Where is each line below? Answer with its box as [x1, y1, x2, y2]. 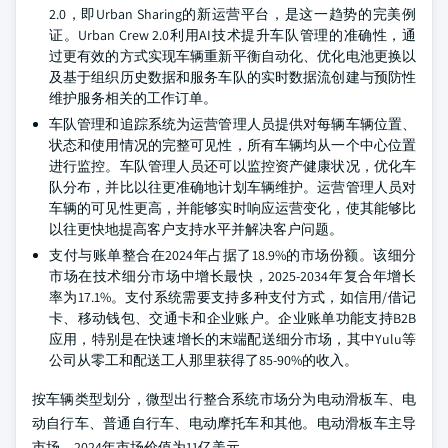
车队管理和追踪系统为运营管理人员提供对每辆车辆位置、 [49, 115, 416, 133]
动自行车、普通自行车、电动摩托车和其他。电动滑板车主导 [32, 414, 416, 432]
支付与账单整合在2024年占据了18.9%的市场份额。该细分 [49, 246, 416, 264]
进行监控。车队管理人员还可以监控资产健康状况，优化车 [49, 157, 416, 175]
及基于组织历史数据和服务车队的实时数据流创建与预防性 [49, 68, 416, 86]
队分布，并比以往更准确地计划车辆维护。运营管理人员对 [49, 178, 416, 196]
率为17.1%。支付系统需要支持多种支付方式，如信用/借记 [49, 288, 416, 306]
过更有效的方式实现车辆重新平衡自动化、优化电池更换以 [49, 47, 416, 65]
